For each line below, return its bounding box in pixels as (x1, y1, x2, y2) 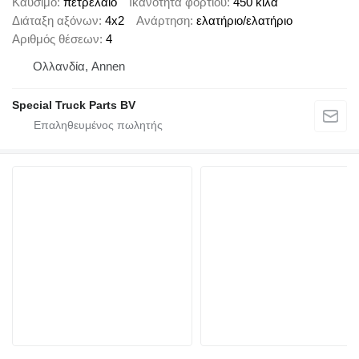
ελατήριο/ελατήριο (196, 14, 292, 28)
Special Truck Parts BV (12, 99, 135, 112)
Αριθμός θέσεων (12, 32, 99, 46)
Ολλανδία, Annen (33, 59, 125, 74)
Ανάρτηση (136, 14, 190, 28)
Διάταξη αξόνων (12, 14, 99, 28)
